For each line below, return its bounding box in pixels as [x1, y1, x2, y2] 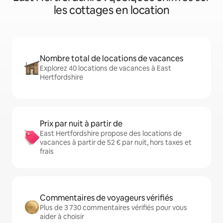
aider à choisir [40, 212, 84, 221]
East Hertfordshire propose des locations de [40, 129, 182, 138]
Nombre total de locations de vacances [40, 53, 183, 64]
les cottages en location [53, 3, 170, 17]
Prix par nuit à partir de [40, 118, 122, 129]
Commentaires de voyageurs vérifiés [40, 193, 173, 203]
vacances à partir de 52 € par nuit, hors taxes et [40, 138, 192, 147]
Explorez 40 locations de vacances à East [40, 64, 171, 73]
